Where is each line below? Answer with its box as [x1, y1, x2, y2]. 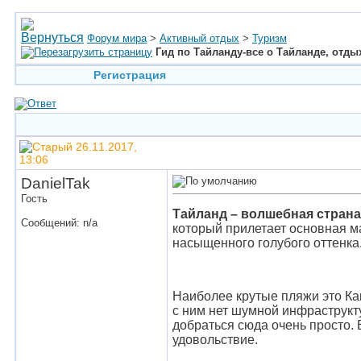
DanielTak [21, 175, 90, 192]
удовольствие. [172, 333, 258, 346]
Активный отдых [160, 32, 239, 44]
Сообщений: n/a [21, 217, 98, 229]
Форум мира [87, 32, 147, 44]
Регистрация [93, 68, 166, 81]
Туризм [252, 32, 287, 44]
